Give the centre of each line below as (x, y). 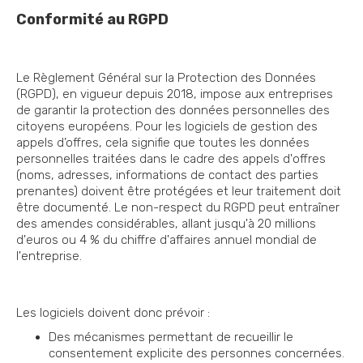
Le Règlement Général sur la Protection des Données (166, 78)
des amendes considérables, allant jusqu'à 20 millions (166, 224)
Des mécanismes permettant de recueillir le (171, 337)
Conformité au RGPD (92, 20)
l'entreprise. (49, 256)
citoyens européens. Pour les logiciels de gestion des (167, 127)
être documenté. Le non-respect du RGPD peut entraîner (178, 208)
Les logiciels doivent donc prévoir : (113, 313)
